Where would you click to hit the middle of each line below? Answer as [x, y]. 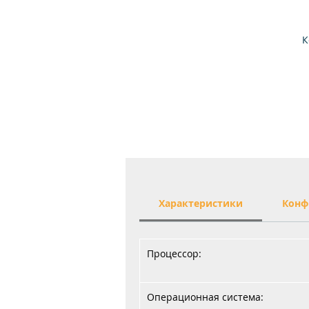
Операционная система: [205, 297]
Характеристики [201, 203]
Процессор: [174, 253]
